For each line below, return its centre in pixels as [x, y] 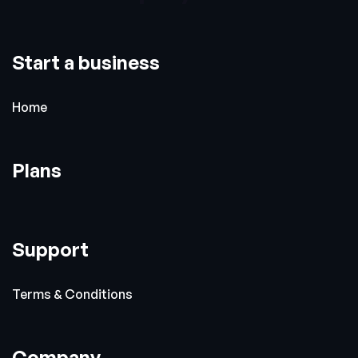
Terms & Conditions [72, 294]
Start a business [86, 62]
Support [50, 249]
